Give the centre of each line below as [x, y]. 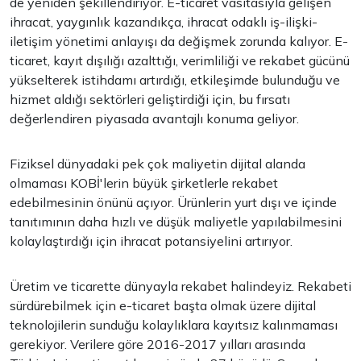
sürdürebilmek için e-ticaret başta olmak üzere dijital [163, 305]
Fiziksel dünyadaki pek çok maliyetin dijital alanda [158, 164]
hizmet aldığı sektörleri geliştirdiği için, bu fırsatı [150, 99]
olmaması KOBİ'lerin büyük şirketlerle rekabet [144, 183]
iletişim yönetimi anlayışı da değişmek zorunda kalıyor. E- [179, 41]
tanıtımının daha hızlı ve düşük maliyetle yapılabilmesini [176, 222]
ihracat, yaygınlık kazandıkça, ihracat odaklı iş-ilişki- [164, 22]
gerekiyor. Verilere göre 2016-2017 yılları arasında [158, 344]
